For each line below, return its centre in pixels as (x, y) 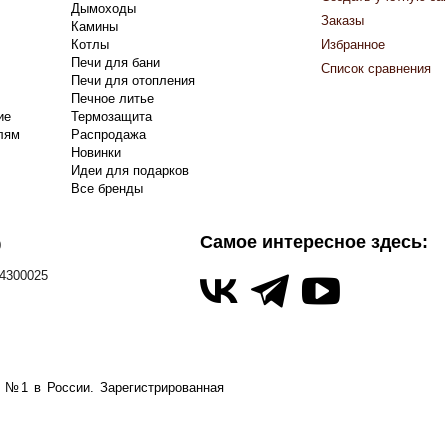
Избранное (353, 45)
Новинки (96, 153)
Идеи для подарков (130, 171)
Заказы (343, 21)
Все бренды (107, 189)
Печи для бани (116, 63)
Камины (95, 27)
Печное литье (113, 99)
